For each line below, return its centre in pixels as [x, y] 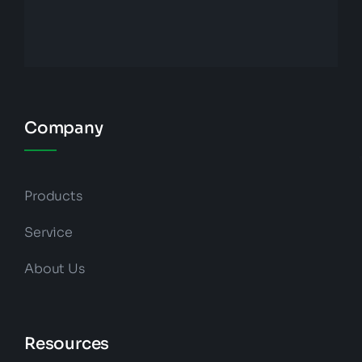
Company [63, 128]
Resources [67, 344]
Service [48, 233]
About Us [54, 269]
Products [53, 196]
